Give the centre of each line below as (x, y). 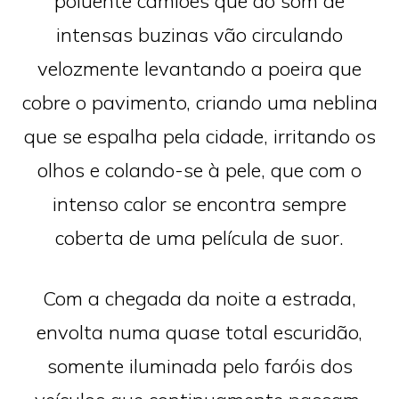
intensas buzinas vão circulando (199, 34)
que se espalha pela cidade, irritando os (199, 136)
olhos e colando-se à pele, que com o (199, 170)
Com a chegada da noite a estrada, (199, 298)
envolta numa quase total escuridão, (199, 332)
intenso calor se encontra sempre (199, 204)
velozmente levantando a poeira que (199, 68)
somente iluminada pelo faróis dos (199, 366)
